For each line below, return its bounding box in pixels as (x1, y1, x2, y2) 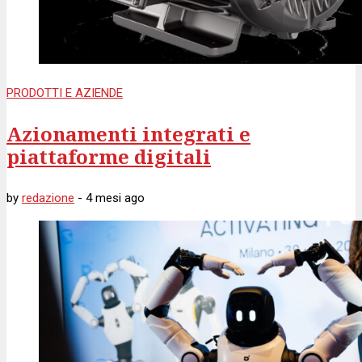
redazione (22, 191, 74, 206)
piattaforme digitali (6, 143, 211, 170)
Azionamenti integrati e (6, 120, 250, 148)
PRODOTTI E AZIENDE (6, 86, 123, 101)
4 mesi (86, 191, 121, 206)
